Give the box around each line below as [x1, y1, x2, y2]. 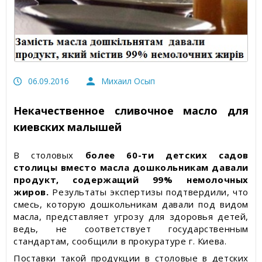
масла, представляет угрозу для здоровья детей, [13, 211, 249, 222]
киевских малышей [13, 120, 122, 134]
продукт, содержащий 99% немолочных [13, 174, 249, 185]
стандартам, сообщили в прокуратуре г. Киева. [13, 235, 227, 247]
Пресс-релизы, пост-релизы [12, 29, 122, 40]
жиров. [13, 186, 49, 198]
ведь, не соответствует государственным [13, 223, 249, 235]
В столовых [13, 149, 85, 161]
